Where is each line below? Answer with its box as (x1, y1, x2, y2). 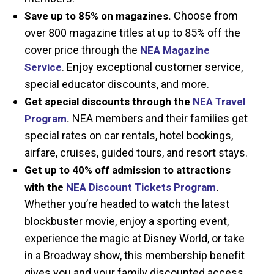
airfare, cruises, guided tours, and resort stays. (24, 146, 248, 159)
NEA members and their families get (70, 111, 248, 125)
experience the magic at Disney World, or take (24, 231, 245, 245)
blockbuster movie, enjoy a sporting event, (24, 214, 229, 228)
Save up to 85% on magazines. (24, 9, 174, 22)
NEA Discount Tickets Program (66, 180, 216, 193)
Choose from (174, 9, 238, 22)
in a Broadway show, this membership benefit (24, 248, 245, 262)
